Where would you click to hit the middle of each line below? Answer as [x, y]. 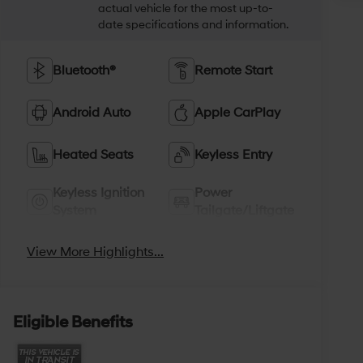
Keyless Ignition [99, 192]
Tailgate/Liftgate [245, 210]
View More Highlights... [96, 252]
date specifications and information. [194, 24]
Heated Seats [94, 154]
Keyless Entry [234, 154]
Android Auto [92, 112]
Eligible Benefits [73, 322]
